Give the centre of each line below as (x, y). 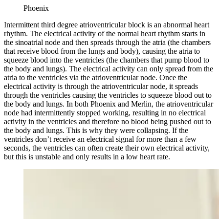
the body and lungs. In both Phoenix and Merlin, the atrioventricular (109, 104)
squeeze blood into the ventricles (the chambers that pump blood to (107, 60)
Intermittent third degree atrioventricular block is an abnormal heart (107, 24)
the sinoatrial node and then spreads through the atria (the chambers (107, 42)
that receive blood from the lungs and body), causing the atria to (102, 51)
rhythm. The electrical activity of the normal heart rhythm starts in (105, 33)
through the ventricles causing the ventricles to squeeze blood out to (108, 95)
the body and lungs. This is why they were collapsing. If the (96, 130)
